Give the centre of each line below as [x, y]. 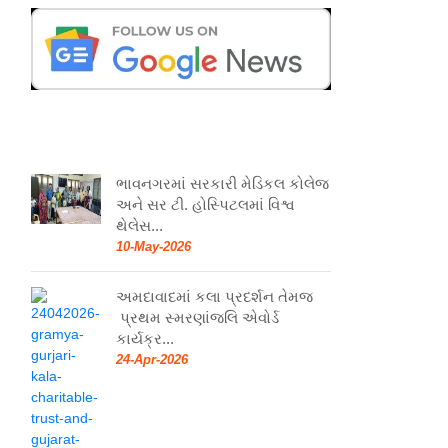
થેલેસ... [139, 225]
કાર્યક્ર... [145, 338]
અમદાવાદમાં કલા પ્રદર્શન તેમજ [214, 296]
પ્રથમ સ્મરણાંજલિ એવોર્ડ [197, 317]
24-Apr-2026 [152, 359]
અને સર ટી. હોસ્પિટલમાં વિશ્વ [205, 204]
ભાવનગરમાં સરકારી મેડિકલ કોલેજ [222, 183]
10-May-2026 [153, 246]
